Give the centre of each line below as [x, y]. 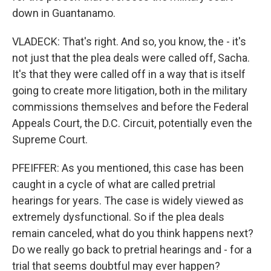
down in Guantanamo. [64, 13]
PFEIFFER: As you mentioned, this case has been [128, 168]
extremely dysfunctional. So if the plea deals [118, 217]
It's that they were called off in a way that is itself [129, 74]
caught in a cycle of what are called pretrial [114, 184]
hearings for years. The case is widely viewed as [128, 201]
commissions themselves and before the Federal [130, 107]
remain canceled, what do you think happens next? [133, 233]
